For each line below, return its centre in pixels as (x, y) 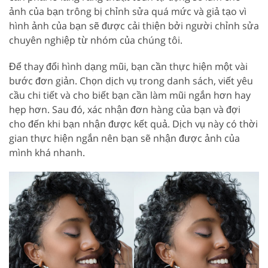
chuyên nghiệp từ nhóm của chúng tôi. (96, 40)
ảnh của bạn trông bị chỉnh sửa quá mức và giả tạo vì (128, 11)
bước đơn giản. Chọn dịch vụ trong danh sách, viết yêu (131, 80)
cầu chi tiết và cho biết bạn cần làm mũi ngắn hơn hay (130, 95)
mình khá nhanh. (47, 152)
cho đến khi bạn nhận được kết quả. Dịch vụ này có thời (133, 124)
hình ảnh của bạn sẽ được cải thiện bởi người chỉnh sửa (134, 25)
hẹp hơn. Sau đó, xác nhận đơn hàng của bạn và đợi (125, 109)
